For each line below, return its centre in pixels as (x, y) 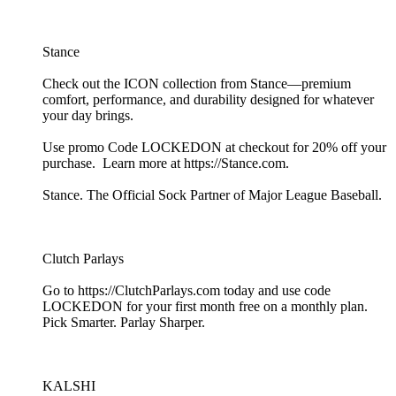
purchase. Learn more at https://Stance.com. (166, 164)
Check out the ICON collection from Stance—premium (197, 84)
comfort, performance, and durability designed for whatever (208, 100)
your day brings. (88, 116)
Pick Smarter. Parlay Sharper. (124, 323)
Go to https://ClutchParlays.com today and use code (187, 291)
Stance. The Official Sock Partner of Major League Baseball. (212, 195)
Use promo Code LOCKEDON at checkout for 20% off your (214, 148)
